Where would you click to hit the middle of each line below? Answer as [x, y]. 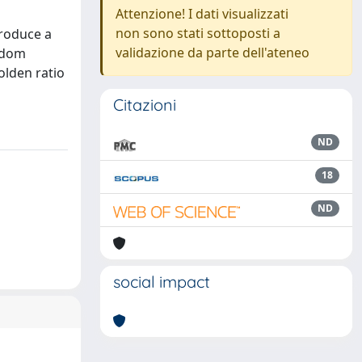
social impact [162, 282]
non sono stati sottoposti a [198, 33]
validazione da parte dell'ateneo [213, 53]
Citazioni [145, 105]
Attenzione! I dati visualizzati [202, 14]
